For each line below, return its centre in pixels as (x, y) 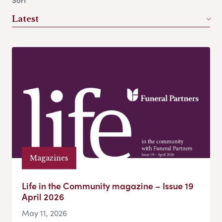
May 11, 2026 (44, 213)
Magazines (49, 158)
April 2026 (43, 197)
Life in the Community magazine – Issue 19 (108, 186)
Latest (25, 19)
